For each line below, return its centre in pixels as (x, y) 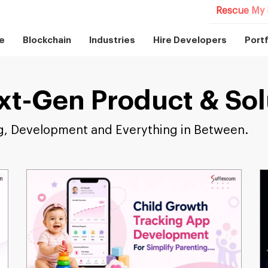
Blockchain (47, 40)
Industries (112, 40)
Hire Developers (190, 40)
